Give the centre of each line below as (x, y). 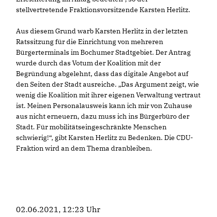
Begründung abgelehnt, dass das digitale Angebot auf (102, 73)
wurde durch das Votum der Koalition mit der (88, 63)
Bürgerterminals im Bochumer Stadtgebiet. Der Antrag (103, 52)
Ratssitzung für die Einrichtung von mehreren (90, 41)
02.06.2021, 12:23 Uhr (58, 209)
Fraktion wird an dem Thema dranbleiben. (85, 148)
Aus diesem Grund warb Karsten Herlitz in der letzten (102, 31)
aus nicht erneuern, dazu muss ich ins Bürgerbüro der (103, 116)
